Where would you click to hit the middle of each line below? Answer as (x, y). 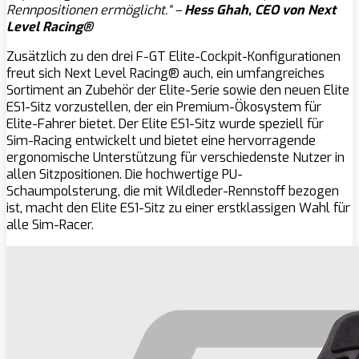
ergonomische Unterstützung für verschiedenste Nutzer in (175, 158)
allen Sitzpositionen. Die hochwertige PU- (125, 175)
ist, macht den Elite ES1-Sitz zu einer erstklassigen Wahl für (178, 208)
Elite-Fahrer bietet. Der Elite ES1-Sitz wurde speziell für (165, 124)
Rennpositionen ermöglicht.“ (89, 10)
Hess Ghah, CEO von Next (260, 10)
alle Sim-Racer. (50, 225)
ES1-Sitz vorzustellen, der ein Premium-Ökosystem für (164, 107)
